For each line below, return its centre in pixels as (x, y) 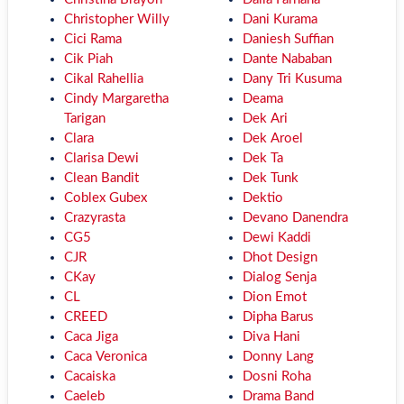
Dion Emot (274, 297)
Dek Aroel (272, 138)
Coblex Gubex (106, 198)
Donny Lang (278, 357)
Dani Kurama (280, 19)
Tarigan (85, 119)
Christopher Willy (117, 19)
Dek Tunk (270, 178)
